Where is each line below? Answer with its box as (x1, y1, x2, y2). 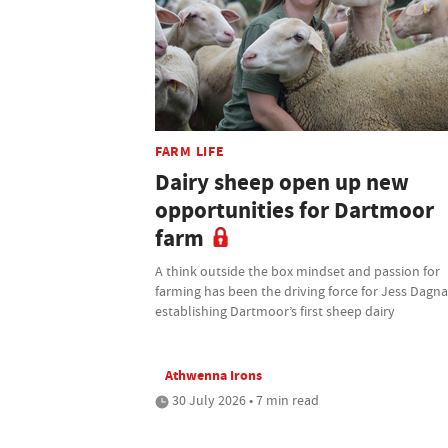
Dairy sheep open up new (155, 166, 409, 198)
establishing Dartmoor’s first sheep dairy (155, 301, 395, 320)
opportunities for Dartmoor (155, 194, 434, 226)
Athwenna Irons (165, 364, 262, 385)
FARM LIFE (155, 140, 225, 161)
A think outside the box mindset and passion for (155, 261, 440, 280)
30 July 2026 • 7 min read (169, 390, 319, 409)
